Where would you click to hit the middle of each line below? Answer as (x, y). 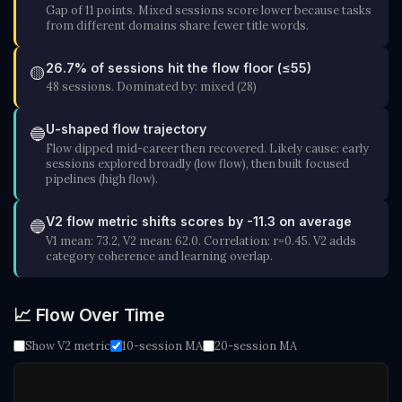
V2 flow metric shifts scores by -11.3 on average (199, 221)
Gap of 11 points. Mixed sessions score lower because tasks (209, 9)
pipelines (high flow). (102, 179)
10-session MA (162, 345)
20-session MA (256, 345)
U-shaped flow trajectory (126, 129)
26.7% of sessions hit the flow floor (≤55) (179, 67)
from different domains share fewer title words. (177, 25)
